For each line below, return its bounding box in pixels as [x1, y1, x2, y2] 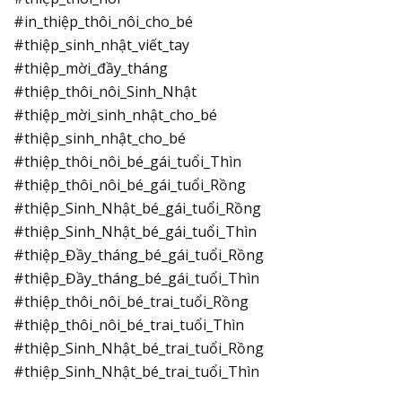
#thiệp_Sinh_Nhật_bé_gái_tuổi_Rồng [13, 198, 261, 218]
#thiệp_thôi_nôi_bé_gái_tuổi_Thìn [13, 152, 241, 171]
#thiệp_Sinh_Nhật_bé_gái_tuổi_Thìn [13, 222, 257, 241]
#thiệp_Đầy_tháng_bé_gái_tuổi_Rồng [13, 245, 264, 265]
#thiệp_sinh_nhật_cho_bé [13, 128, 186, 148]
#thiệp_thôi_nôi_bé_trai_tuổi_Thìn [13, 315, 244, 335]
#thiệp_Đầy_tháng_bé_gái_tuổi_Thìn [13, 268, 259, 288]
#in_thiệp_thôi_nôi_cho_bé [13, 12, 193, 31]
